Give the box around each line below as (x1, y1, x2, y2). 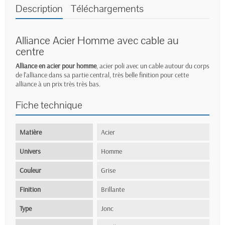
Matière (20, 127, 42, 137)
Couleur (20, 165, 41, 175)
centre (16, 44, 44, 59)
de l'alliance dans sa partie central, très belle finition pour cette (16, 70, 189, 79)
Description (16, 2, 63, 16)
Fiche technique (16, 98, 82, 112)
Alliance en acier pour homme (16, 61, 96, 70)
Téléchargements (71, 2, 144, 16)
